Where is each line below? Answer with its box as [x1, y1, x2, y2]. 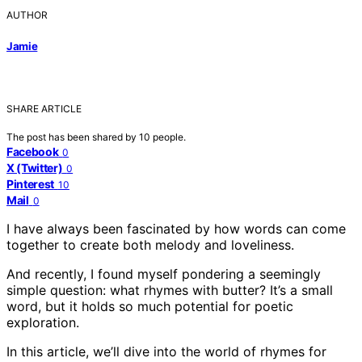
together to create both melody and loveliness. [6, 236, 294, 253]
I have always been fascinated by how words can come [6, 220, 346, 237]
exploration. [6, 314, 79, 330]
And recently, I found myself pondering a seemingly [6, 265, 321, 282]
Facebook [6, 144, 59, 158]
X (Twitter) [6, 160, 63, 175]
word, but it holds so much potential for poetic [6, 297, 293, 314]
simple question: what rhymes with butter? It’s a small [6, 281, 333, 298]
